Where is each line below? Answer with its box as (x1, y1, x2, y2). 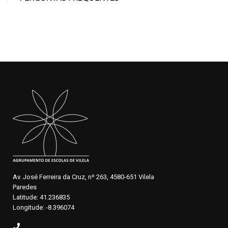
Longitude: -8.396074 (13, 203, 74, 211)
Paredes (13, 183, 37, 191)
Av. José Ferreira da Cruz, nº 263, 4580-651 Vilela (13, 173, 154, 181)
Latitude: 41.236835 (13, 193, 70, 201)
